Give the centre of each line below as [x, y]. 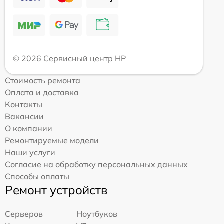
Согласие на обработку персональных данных [96, 165]
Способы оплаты [37, 177]
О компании [29, 129]
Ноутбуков [97, 214]
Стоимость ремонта [43, 81]
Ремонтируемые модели [52, 141]
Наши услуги [30, 153]
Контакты [24, 105]
